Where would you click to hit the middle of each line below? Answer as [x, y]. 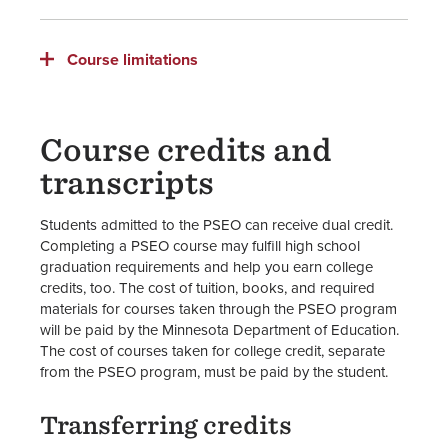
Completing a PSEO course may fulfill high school [200, 245]
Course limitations [132, 59]
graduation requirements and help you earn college [206, 266]
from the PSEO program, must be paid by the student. [214, 371]
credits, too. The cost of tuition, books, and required [207, 287]
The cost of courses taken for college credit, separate [212, 350]
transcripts [127, 182]
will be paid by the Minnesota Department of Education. [219, 329]
